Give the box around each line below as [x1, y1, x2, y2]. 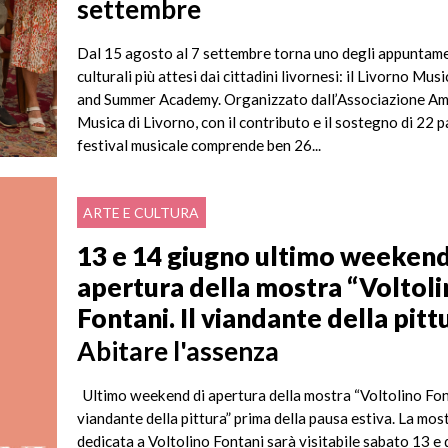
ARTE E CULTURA [83, 204, 200, 222]
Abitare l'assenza [77, 335, 280, 368]
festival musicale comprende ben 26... [77, 136, 322, 155]
